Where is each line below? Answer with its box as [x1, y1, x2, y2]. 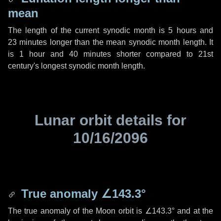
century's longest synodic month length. [8, 62, 145, 70]
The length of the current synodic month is [8, 26, 169, 35]
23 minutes [8, 38, 47, 46]
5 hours [168, 26, 196, 35]
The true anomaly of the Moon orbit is [8, 207, 145, 215]
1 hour [19, 50, 45, 58]
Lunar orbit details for [35, 112, 186, 128]
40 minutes [69, 50, 111, 58]
